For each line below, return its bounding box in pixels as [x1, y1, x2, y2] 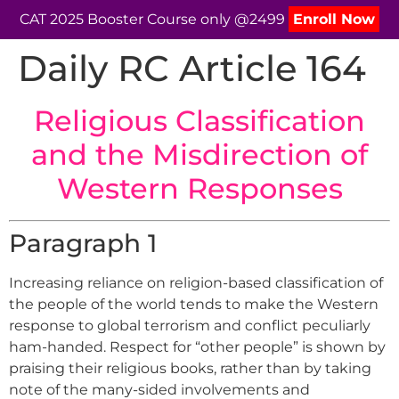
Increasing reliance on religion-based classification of [9, 274, 383, 291]
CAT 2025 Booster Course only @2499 [20, 11, 289, 28]
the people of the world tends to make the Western [9, 296, 379, 313]
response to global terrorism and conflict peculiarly [9, 317, 370, 334]
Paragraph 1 [9, 228, 157, 258]
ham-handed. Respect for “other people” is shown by [9, 338, 386, 355]
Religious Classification [34, 103, 365, 138]
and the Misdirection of [31, 137, 368, 172]
